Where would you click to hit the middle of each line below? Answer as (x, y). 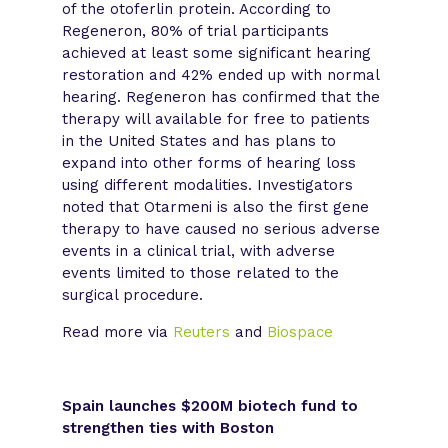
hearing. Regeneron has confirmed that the (221, 96)
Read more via (118, 331)
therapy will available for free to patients (216, 118)
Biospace (300, 331)
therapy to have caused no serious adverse (221, 228)
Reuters (202, 331)
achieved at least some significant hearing (217, 52)
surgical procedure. (133, 294)
